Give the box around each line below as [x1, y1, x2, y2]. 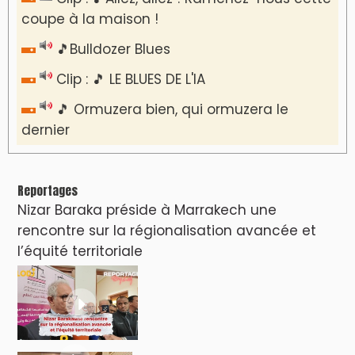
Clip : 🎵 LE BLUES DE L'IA [56, 69, 205, 89]
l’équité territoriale [17, 241, 143, 261]
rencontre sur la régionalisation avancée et [17, 220, 316, 240]
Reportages [17, 181, 78, 200]
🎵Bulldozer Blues [56, 39, 170, 59]
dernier [21, 120, 70, 139]
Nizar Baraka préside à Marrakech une [17, 200, 277, 219]
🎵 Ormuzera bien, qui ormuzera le [56, 99, 288, 119]
